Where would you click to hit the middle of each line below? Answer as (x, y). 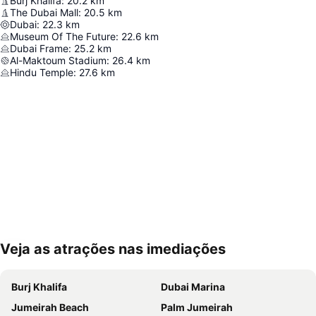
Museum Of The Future (63, 36)
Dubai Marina (193, 287)
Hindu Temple (42, 72)
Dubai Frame (39, 48)
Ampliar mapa (54, 259)
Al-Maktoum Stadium (58, 60)
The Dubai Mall (44, 12)
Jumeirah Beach (50, 307)
